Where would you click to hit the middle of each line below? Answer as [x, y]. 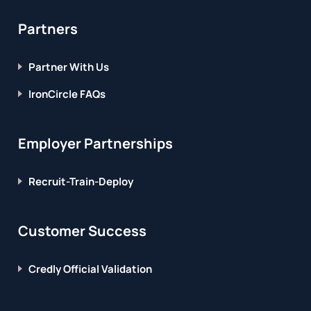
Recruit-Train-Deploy [81, 181]
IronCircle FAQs [67, 94]
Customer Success [83, 230]
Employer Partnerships [96, 143]
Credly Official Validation [91, 269]
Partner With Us [69, 67]
